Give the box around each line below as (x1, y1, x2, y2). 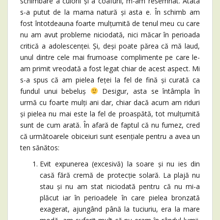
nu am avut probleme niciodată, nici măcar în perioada (20, 30, 200, 39)
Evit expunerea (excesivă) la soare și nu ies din (40, 159, 200, 168)
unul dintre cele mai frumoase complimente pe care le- (20, 53, 200, 62)
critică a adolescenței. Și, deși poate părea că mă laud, (20, 41, 200, 51)
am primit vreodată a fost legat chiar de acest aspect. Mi (20, 64, 200, 73)
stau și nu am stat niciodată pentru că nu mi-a (40, 182, 200, 191)
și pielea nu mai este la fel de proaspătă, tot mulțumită (20, 109, 200, 118)
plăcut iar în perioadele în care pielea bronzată (40, 193, 200, 202)
